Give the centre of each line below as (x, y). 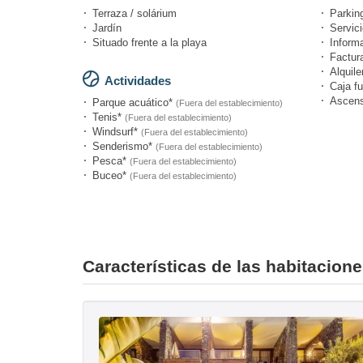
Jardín (107, 28)
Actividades (138, 80)
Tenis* (109, 117)
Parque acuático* (134, 102)
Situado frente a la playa (149, 42)
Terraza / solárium (135, 13)
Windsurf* (117, 131)
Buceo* (111, 175)
